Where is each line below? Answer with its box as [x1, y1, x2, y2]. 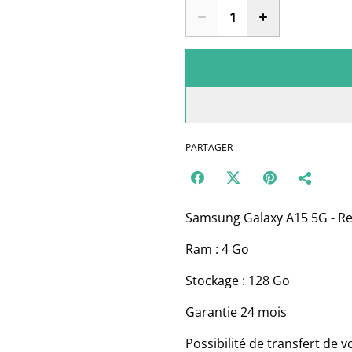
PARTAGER [185, 141, 233, 154]
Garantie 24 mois [185, 303, 287, 321]
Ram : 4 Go [185, 240, 249, 258]
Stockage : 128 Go [185, 272, 290, 289]
